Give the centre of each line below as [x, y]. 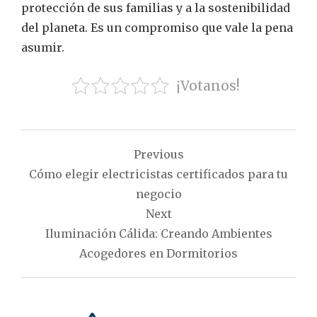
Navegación [86, 143]
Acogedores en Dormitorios [158, 253]
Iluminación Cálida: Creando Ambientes [158, 233]
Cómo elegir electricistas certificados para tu [158, 174]
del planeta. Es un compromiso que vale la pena [157, 27]
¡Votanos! [208, 85]
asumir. [43, 47]
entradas [69, 196]
